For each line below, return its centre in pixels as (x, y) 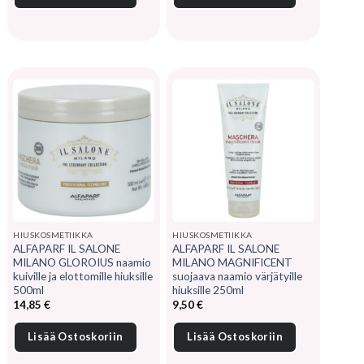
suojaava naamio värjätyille (238, 276)
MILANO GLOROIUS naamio (82, 262)
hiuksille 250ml (208, 290)
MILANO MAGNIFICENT (233, 262)
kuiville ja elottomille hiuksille (83, 276)
